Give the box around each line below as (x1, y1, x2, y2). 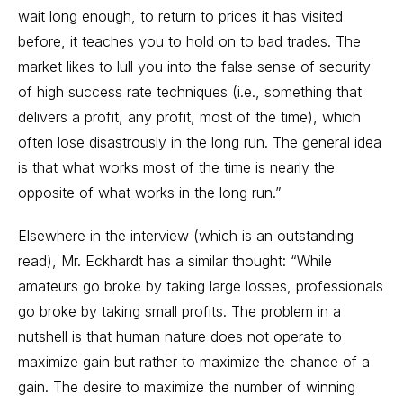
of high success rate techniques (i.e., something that (18, 83, 362, 101)
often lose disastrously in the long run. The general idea (18, 133, 381, 151)
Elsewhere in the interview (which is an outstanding (18, 227, 354, 245)
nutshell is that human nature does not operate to (18, 327, 342, 345)
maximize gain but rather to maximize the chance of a (18, 353, 370, 371)
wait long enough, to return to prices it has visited (18, 7, 343, 25)
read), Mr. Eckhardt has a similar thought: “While (18, 252, 332, 270)
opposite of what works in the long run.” (18, 184, 282, 201)
